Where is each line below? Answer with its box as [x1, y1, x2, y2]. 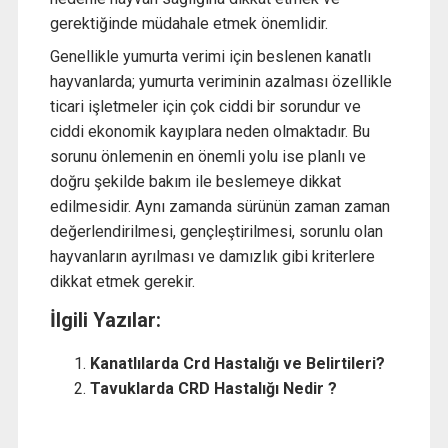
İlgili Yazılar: [49, 307, 161, 332]
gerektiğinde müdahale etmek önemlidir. [49, 13, 328, 33]
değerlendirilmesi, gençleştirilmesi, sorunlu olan [49, 221, 383, 241]
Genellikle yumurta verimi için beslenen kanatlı [49, 46, 371, 66]
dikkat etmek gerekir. [49, 271, 195, 291]
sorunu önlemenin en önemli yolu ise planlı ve [49, 146, 366, 166]
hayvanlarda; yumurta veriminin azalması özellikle [49, 71, 392, 91]
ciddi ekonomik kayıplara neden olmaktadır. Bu [49, 121, 370, 141]
